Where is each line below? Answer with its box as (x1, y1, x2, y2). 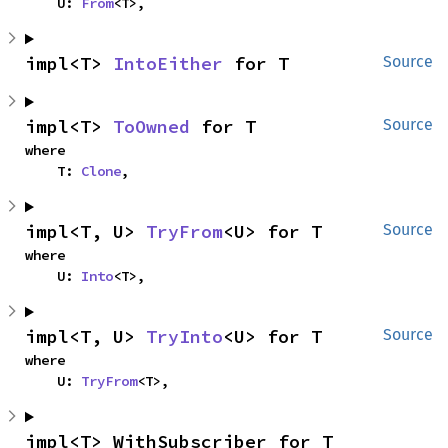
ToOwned (113, 115, 190, 139)
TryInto (146, 325, 223, 349)
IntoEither (113, 52, 223, 76)
